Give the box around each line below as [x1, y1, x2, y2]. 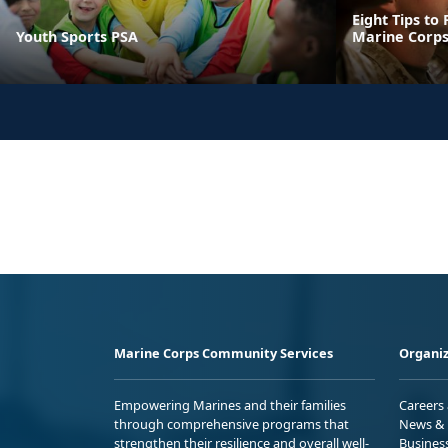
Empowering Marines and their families [114, 395, 346, 414]
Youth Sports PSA [16, 26, 138, 46]
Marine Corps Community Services [114, 343, 333, 362]
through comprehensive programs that [114, 414, 349, 433]
